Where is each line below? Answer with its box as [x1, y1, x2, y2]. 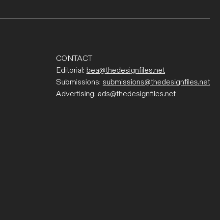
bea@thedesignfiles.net [86, 65, 165, 76]
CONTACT [56, 54, 92, 64]
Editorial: [56, 65, 86, 76]
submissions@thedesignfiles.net [103, 77, 210, 88]
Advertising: [56, 89, 98, 100]
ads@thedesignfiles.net [98, 89, 176, 100]
